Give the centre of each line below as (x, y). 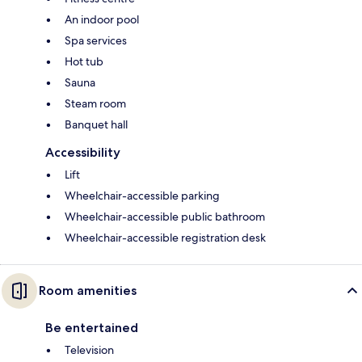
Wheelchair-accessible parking (142, 196)
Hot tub (84, 62)
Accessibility (83, 153)
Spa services (96, 41)
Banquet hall (96, 125)
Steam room (95, 104)
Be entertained (92, 328)
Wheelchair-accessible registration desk (165, 238)
